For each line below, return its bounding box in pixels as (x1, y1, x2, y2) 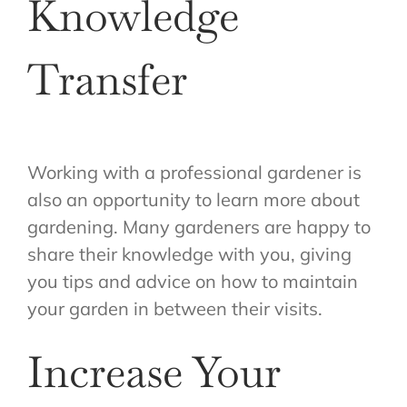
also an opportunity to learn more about (27, 187, 360, 211)
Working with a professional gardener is (27, 160, 362, 184)
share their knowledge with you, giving (27, 242, 352, 265)
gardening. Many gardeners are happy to (27, 214, 371, 238)
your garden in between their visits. (27, 296, 323, 320)
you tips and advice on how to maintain (27, 269, 358, 293)
